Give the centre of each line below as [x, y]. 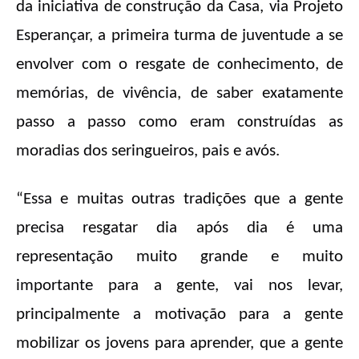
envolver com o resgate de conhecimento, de [179, 65]
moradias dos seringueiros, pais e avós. [148, 151]
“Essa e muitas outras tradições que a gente [179, 200]
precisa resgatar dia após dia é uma [179, 228]
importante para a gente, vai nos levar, [179, 286]
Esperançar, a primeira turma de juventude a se [179, 36]
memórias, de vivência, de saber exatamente [179, 94]
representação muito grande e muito [179, 257]
